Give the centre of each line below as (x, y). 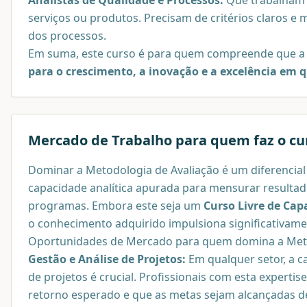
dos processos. (67, 35)
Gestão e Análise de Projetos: (107, 259)
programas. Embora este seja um (116, 205)
